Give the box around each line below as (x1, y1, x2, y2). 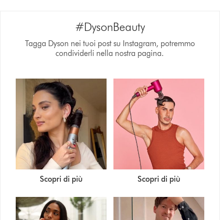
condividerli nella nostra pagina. (55, 49, 165, 58)
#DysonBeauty (75, 20, 145, 34)
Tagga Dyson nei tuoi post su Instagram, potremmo (25, 39, 195, 49)
